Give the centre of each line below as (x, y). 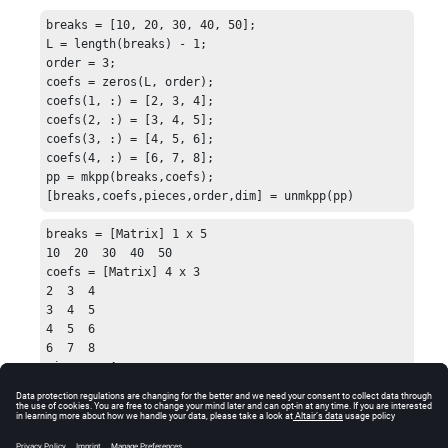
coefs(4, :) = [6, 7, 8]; (130, 158)
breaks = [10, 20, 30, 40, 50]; (151, 25)
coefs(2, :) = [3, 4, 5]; (130, 120)
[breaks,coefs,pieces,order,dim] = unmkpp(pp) (200, 196)
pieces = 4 (81, 366)
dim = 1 (71, 404)
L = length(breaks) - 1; (127, 44)
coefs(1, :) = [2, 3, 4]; (130, 101)
